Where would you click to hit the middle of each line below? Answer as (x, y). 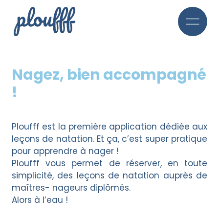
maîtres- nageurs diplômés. (71, 188)
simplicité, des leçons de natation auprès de (109, 175)
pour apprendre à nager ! (65, 151)
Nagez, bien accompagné (109, 75)
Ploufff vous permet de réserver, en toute (109, 163)
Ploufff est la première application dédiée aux (109, 127)
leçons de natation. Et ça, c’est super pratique (109, 139)
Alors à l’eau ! (40, 200)
